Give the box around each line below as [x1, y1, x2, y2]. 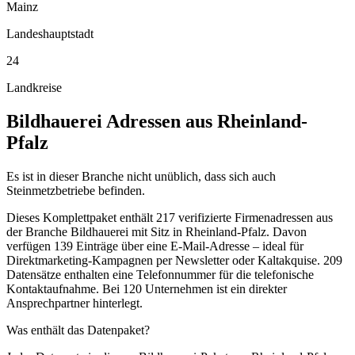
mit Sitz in [128, 224, 185, 239]
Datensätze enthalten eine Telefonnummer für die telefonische [6, 267, 314, 281]
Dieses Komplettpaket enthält [6, 210, 156, 224]
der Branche [6, 224, 71, 239]
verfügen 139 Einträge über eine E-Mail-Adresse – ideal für [6, 239, 303, 253]
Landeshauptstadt [6, 26, 94, 40]
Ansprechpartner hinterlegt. [6, 296, 143, 310]
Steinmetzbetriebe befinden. [6, 183, 145, 197]
